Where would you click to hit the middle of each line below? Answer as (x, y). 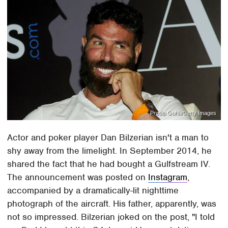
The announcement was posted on (78, 177)
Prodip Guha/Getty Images (183, 113)
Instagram (168, 177)
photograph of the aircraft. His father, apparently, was (112, 204)
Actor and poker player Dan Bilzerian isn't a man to (108, 138)
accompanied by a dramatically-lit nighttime (93, 191)
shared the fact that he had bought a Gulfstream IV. (109, 164)
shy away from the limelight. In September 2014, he (110, 151)
